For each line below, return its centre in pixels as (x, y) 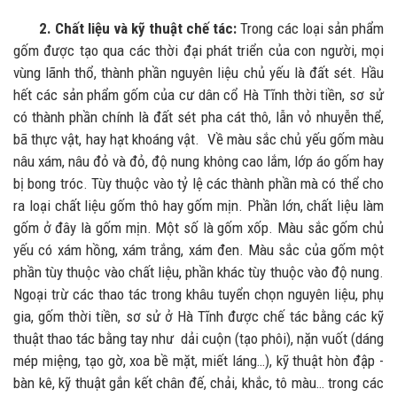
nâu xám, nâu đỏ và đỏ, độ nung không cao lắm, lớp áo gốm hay (198, 161)
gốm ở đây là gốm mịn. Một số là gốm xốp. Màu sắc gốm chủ (198, 227)
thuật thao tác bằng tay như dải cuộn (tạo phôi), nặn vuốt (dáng (198, 338)
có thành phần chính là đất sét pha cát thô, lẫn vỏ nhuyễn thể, (198, 117)
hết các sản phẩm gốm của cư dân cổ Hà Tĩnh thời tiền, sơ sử (198, 94)
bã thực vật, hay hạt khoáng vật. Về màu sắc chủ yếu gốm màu (198, 139)
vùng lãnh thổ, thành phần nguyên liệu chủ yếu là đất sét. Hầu (198, 72)
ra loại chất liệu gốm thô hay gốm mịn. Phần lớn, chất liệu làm (198, 205)
